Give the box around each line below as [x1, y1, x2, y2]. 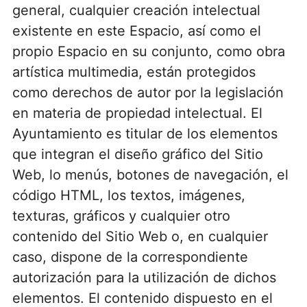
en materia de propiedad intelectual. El [12, 104, 262, 121]
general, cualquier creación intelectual [12, 1, 260, 19]
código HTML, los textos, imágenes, [12, 186, 245, 204]
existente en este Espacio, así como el [12, 22, 261, 39]
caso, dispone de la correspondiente [12, 248, 248, 265]
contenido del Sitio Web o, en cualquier [12, 228, 268, 245]
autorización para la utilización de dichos [12, 269, 276, 286]
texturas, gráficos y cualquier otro [12, 207, 230, 224]
